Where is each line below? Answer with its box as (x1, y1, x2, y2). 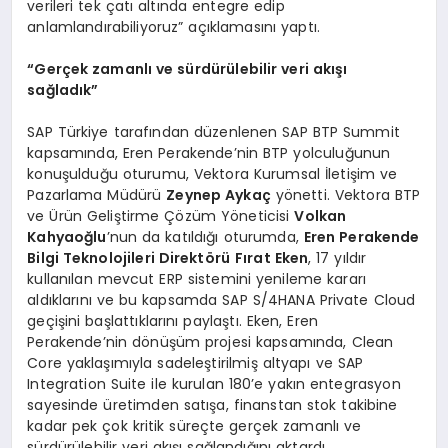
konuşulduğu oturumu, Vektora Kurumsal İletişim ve (27, 163, 398, 184)
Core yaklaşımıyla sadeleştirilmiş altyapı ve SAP (27, 352, 364, 373)
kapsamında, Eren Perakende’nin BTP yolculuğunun (27, 142, 391, 163)
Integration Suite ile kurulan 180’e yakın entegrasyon (27, 373, 401, 394)
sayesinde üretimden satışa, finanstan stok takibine (27, 394, 398, 415)
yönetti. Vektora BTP (270, 184, 421, 205)
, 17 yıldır (308, 247, 367, 268)
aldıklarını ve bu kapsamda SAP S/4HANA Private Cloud (27, 289, 416, 310)
